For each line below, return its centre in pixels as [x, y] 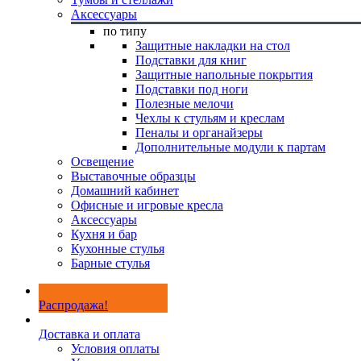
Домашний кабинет [125, 191]
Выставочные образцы [133, 176]
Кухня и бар [104, 234]
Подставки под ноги [192, 89]
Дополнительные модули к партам [230, 147]
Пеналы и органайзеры [199, 133]
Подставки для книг [191, 60]
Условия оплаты [115, 349]
